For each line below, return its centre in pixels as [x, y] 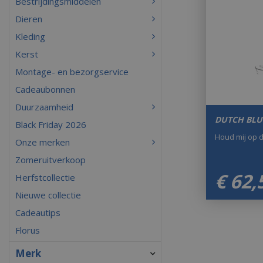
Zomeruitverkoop [50, 160]
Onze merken [42, 142]
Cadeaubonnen [45, 89]
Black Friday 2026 [50, 124]
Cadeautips [38, 213]
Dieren [28, 19]
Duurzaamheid [44, 107]
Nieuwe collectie [48, 195]
